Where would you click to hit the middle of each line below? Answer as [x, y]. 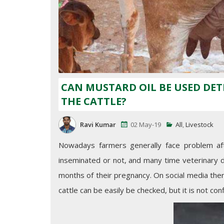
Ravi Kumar [98, 124]
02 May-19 [146, 124]
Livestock [199, 124]
